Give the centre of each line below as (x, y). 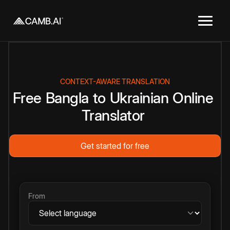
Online (193, 98)
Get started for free (115, 146)
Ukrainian (139, 98)
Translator (113, 115)
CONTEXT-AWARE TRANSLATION (115, 81)
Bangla (67, 98)
